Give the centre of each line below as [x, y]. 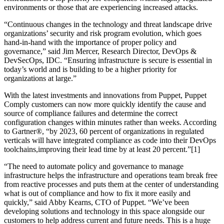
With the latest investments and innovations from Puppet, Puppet [105, 95]
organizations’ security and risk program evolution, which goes [103, 33]
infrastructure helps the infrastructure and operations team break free [111, 175]
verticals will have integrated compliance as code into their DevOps [110, 140]
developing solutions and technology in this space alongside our [104, 211]
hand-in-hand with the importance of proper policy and [90, 42]
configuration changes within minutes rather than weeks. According [110, 122]
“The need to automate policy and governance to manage [94, 166]
